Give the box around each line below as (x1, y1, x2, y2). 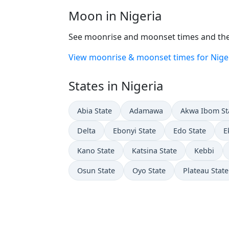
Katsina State (132, 145, 177, 155)
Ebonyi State (113, 125, 156, 135)
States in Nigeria (68, 77, 163, 94)
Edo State (173, 125, 206, 135)
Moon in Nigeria (68, 7, 162, 24)
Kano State (77, 145, 114, 155)
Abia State (77, 105, 112, 116)
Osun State (77, 165, 115, 175)
